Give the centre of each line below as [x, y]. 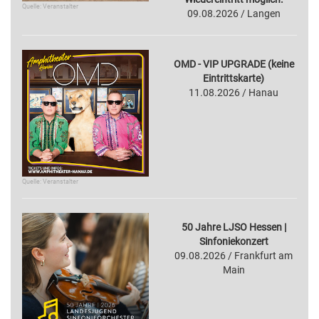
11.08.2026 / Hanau [234, 93]
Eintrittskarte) [234, 79]
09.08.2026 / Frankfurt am [234, 256]
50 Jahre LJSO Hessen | [234, 228]
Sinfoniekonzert [234, 242]
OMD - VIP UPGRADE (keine [234, 64]
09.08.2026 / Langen [234, 14]
